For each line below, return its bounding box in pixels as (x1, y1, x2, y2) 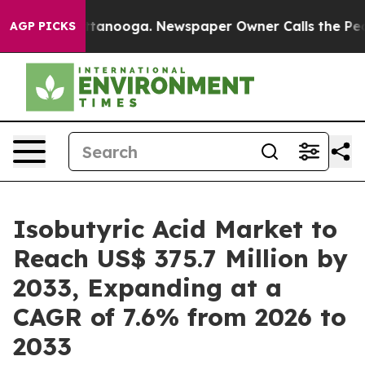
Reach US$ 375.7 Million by (13, 243, 348, 274)
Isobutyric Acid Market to (13, 213, 337, 244)
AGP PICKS (10, 19, 76, 33)
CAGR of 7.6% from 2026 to (13, 301, 346, 332)
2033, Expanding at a (13, 272, 282, 303)
